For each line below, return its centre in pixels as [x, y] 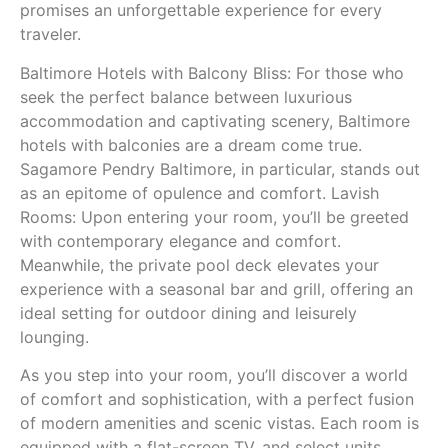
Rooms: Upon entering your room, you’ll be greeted [214, 216]
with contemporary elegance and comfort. [180, 240]
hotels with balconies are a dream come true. [191, 144]
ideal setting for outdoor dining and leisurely [188, 312]
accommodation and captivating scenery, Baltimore [215, 120]
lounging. [54, 336]
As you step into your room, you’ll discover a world [214, 374]
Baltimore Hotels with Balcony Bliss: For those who [212, 72]
